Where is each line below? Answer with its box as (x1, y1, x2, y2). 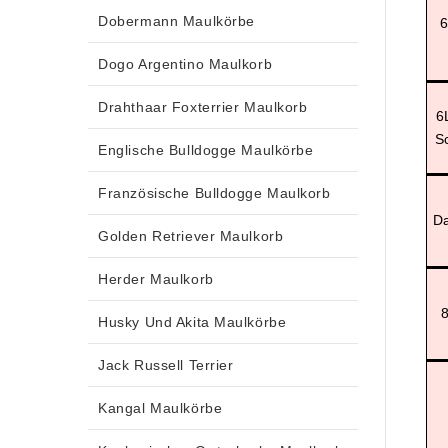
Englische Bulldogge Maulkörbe (98, 141, 314, 158)
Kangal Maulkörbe (98, 399, 223, 416)
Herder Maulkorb (98, 270, 214, 287)
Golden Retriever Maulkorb (98, 227, 284, 244)
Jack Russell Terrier (98, 356, 234, 373)
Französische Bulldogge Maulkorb (98, 184, 331, 201)
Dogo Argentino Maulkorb (98, 55, 273, 72)
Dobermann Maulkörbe (98, 12, 255, 29)
